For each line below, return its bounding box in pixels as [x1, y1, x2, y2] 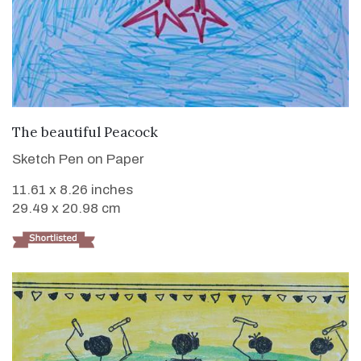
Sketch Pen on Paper [12, 151, 144, 167]
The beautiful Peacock [12, 122, 158, 141]
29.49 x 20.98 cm [12, 200, 121, 216]
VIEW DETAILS [132, 121, 229, 139]
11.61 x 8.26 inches [12, 181, 133, 197]
